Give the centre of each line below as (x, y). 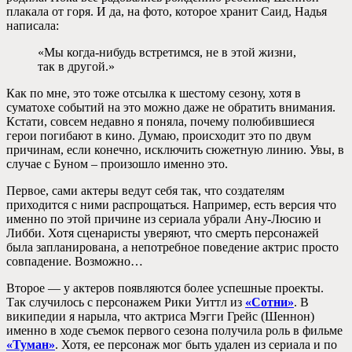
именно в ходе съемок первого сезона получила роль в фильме (174, 331)
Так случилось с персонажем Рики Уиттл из (126, 302)
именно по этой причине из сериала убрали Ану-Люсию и (164, 219)
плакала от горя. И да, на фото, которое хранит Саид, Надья (167, 12)
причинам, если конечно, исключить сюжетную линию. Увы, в (175, 150)
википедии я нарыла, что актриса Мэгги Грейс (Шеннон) (160, 317)
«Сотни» (269, 302)
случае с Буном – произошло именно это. (117, 164)
